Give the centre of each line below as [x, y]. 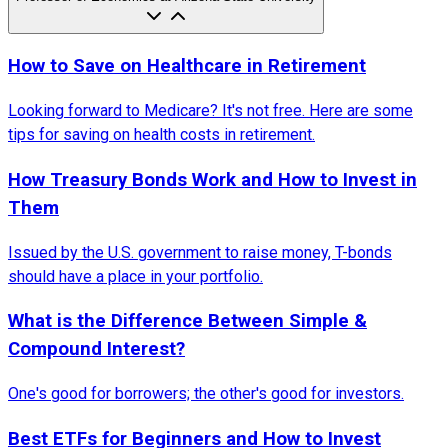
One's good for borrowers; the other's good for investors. [206, 393]
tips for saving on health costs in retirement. [161, 135]
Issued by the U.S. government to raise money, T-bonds [200, 252]
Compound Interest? [96, 349]
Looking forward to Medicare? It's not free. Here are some [210, 111]
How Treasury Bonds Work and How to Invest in [212, 179]
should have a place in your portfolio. [135, 276]
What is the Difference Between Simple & [187, 321]
